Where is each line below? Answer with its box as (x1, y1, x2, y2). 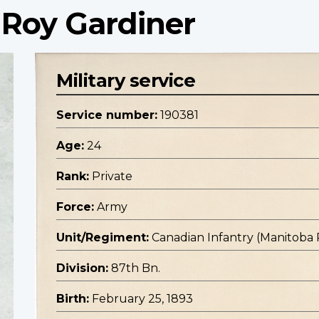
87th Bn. (111, 261, 160, 276)
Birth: (56, 292, 89, 306)
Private (92, 169, 132, 184)
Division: (56, 261, 108, 276)
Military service (56, 69, 195, 92)
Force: (56, 200, 94, 214)
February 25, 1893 (92, 292, 193, 306)
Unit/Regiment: (56, 231, 149, 245)
